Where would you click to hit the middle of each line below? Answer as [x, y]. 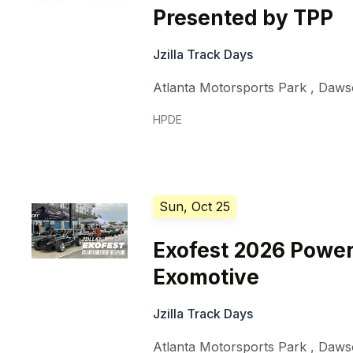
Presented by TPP [243, 18]
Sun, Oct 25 [195, 207]
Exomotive [206, 277]
